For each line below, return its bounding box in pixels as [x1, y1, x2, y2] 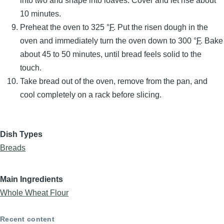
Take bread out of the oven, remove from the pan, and [20, 77, 207, 86]
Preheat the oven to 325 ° [20, 23, 109, 32]
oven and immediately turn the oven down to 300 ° [20, 36, 196, 45]
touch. [20, 63, 41, 72]
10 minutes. [20, 9, 61, 18]
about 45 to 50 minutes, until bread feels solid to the [20, 50, 201, 59]
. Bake [200, 36, 223, 45]
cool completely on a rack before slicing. [20, 90, 161, 99]
